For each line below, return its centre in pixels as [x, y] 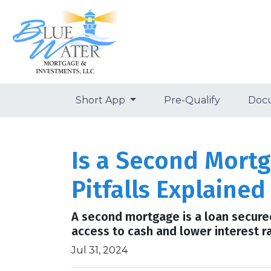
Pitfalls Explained [168, 190]
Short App [102, 100]
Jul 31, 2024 [100, 250]
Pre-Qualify [192, 100]
